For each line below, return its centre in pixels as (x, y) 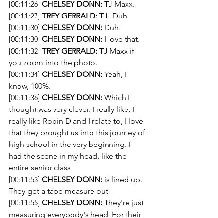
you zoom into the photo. (53, 63)
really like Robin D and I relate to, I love (77, 121)
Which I (117, 98)
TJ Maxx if (117, 51)
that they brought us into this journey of (78, 133)
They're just (124, 203)
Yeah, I (115, 74)
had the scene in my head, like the (69, 156)
